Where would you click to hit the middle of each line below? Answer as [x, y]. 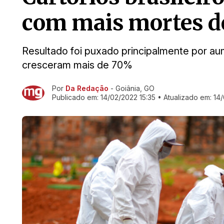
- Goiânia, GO [131, 88]
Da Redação [87, 88]
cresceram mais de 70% [77, 65]
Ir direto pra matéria [56, 89]
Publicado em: [76, 97]
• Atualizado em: [184, 97]
